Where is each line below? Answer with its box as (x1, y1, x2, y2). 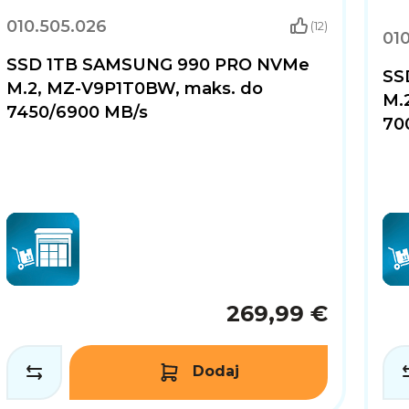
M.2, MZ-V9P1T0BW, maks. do (6, 78, 264, 99)
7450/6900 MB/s (6, 101, 149, 122)
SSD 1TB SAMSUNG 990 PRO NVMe (6, 54, 310, 75)
